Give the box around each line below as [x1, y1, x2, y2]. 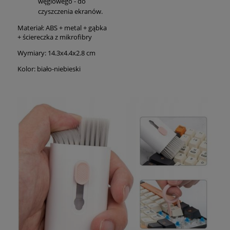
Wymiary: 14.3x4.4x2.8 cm [17, 48, 95, 57]
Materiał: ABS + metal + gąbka [17, 23, 107, 32]
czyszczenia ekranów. [38, 6, 103, 16]
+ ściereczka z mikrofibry [17, 32, 92, 42]
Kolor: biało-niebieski [17, 64, 81, 73]
